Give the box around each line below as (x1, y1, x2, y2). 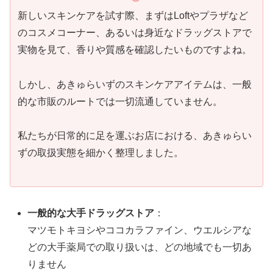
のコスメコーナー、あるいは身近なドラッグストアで (18, 27, 252, 38)
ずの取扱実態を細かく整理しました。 (18, 147, 183, 158)
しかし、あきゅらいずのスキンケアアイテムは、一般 (18, 79, 252, 90)
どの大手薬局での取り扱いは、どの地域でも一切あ (27, 242, 252, 253)
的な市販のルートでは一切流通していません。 (18, 96, 222, 107)
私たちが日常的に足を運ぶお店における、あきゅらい (18, 130, 252, 141)
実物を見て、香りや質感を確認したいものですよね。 (18, 44, 252, 55)
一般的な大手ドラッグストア (27, 208, 155, 219)
